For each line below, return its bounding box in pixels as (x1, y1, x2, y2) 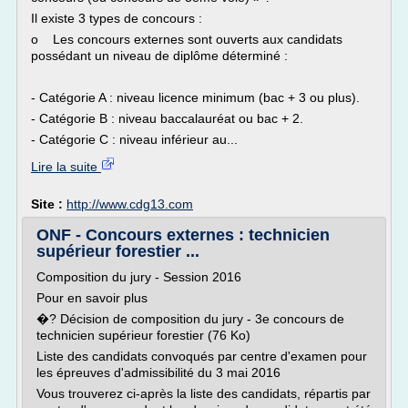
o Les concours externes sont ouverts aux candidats (31, 32, 342, 46)
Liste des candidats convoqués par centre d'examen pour (36, 349, 367, 363)
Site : (31, 197, 66, 211)
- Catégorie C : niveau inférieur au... (31, 132, 238, 147)
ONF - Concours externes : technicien (36, 226, 330, 244)
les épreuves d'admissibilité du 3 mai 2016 (36, 365, 280, 380)
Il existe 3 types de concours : (31, 11, 202, 25)
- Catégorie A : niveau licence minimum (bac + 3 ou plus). (31, 90, 360, 105)
